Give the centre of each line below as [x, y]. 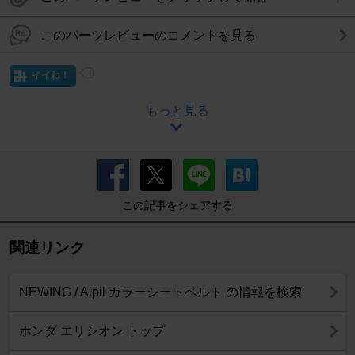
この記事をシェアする [177, 205]
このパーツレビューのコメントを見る [148, 35]
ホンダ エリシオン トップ [92, 330]
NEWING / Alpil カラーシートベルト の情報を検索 [160, 292]
